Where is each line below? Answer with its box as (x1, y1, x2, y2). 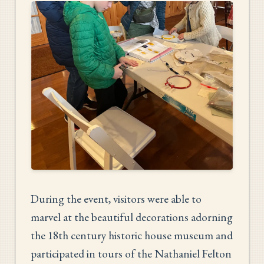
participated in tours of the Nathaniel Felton (31, 246, 232, 261)
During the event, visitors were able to (31, 191, 202, 206)
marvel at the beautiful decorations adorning (31, 209, 233, 225)
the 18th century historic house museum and (31, 227, 233, 243)
